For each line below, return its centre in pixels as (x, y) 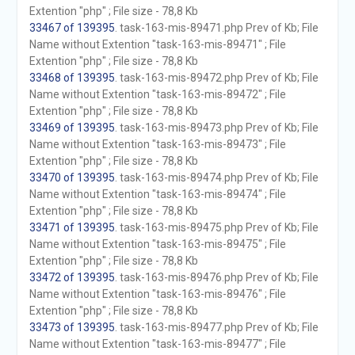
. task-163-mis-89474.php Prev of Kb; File (216, 177)
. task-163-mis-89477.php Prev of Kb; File (216, 327)
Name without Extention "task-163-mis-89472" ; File (157, 94)
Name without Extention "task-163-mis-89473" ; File (157, 144)
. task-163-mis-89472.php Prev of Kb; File (216, 78)
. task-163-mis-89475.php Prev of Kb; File (216, 227)
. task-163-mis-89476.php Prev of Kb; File (216, 277)
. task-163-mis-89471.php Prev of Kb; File (216, 28)
